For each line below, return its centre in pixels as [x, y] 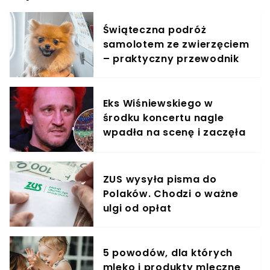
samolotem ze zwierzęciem [176, 44]
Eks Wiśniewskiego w [158, 103]
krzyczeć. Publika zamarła [173, 146]
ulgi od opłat [137, 208]
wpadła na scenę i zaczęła [174, 132]
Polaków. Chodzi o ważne [171, 193]
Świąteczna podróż [155, 30]
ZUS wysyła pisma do [160, 179]
